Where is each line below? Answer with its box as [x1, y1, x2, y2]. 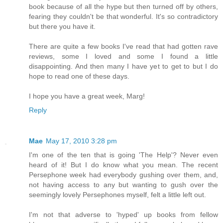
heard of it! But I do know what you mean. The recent [29, 160, 218, 169]
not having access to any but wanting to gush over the [29, 180, 218, 189]
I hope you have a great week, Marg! [29, 92, 145, 100]
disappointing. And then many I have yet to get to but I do [29, 62, 218, 70]
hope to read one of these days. [29, 72, 129, 80]
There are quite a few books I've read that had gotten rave [29, 42, 218, 50]
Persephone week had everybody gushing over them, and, [29, 170, 218, 179]
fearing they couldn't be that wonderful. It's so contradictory [29, 12, 218, 20]
